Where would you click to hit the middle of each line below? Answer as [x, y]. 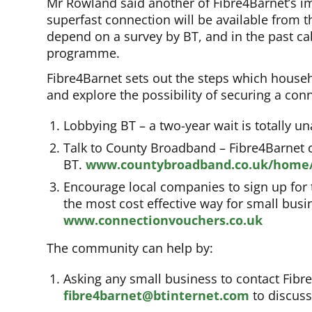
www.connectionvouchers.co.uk [163, 220]
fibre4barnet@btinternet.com [157, 296]
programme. [84, 53]
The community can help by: [130, 248]
